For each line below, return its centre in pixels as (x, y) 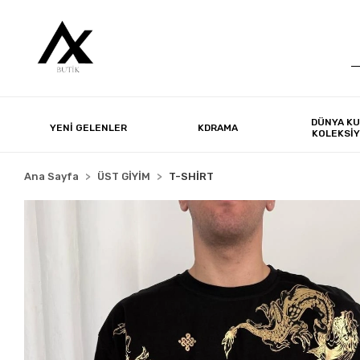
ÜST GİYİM (124, 176)
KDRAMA (217, 127)
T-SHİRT (192, 176)
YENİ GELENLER (89, 127)
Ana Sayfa (52, 176)
